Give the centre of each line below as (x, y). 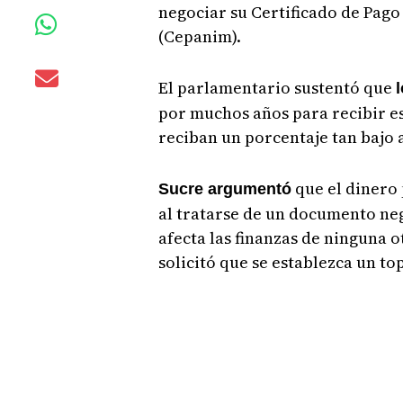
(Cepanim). (199, 36)
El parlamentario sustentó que (277, 88)
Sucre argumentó (224, 189)
